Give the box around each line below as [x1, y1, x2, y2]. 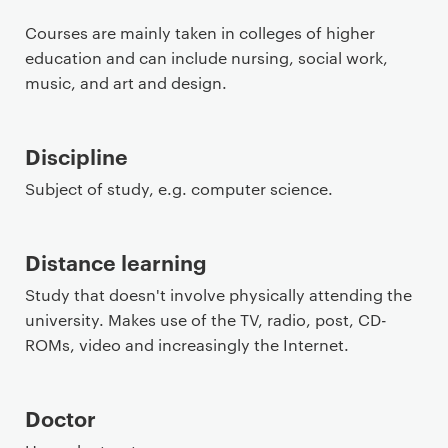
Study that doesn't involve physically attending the [25, 284, 412, 305]
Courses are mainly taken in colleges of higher [25, 22, 375, 43]
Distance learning [25, 247, 207, 276]
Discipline [25, 141, 128, 170]
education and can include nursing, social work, [25, 47, 388, 68]
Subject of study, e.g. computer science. [25, 178, 333, 199]
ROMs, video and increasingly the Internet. [25, 334, 349, 355]
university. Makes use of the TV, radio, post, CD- [25, 309, 387, 330]
